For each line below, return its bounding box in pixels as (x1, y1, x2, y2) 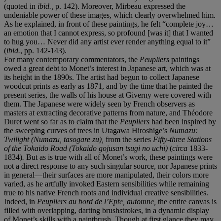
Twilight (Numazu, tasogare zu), (4, 135, 104, 144)
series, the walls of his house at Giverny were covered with (28, 90, 211, 99)
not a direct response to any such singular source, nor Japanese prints (4, 161, 217, 170)
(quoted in (4, 1, 37, 10)
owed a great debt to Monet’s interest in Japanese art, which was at (4, 64, 211, 73)
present (4, 90, 26, 99)
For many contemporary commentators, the (4, 55, 138, 64)
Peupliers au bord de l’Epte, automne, (37, 197, 156, 206)
